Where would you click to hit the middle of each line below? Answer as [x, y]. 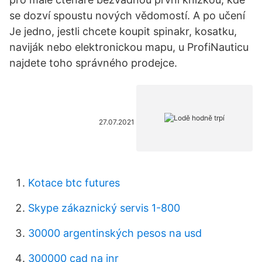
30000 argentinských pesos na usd [115, 233]
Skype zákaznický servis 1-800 [104, 208]
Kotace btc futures [74, 183]
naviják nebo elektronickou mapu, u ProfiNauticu [129, 47]
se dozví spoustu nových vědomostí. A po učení [127, 15]
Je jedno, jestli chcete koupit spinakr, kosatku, [123, 31]
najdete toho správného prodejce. [93, 63]
